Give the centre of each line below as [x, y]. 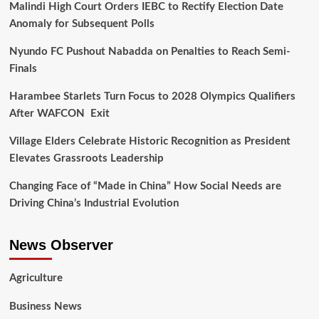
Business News [45, 307]
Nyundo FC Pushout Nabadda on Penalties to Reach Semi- [150, 52]
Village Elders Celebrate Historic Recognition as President [150, 142]
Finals [23, 69]
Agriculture [36, 278]
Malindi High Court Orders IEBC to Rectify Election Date [146, 7]
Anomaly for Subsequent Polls [82, 24]
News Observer [61, 245]
